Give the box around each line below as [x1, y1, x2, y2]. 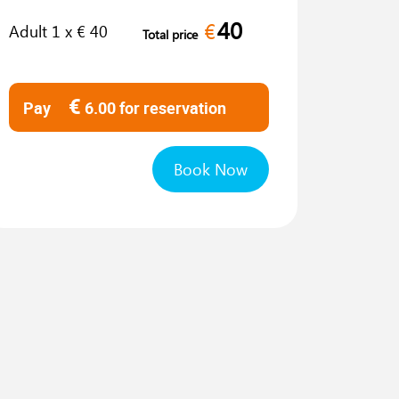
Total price [142, 25, 198, 43]
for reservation [119, 97, 226, 118]
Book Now [174, 159, 248, 180]
